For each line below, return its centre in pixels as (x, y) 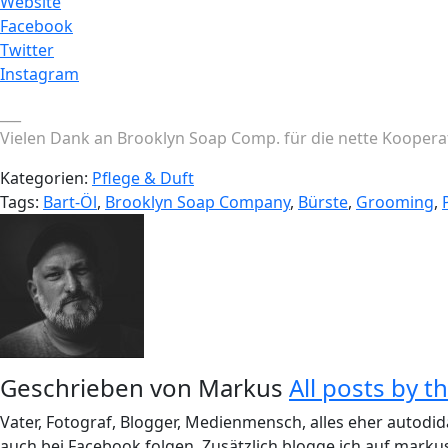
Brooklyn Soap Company (197, 202)
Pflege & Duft (143, 178)
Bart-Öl (70, 202)
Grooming (395, 202)
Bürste (323, 202)
